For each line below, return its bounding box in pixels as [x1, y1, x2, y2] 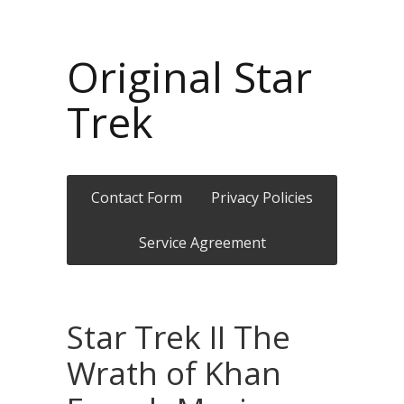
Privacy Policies [211, 188, 313, 207]
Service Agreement [138, 233, 266, 252]
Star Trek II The [67, 316, 290, 358]
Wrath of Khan [67, 352, 281, 394]
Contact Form [91, 188, 182, 207]
